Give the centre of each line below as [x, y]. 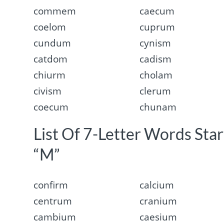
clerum [155, 91]
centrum [53, 201]
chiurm [50, 75]
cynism [155, 43]
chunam [158, 107]
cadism [155, 59]
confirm [51, 185]
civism [48, 91]
